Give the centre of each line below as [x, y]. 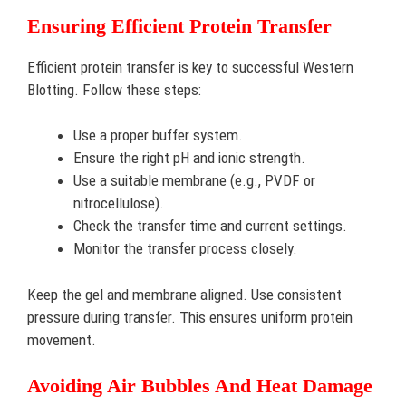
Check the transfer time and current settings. [210, 226]
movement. [62, 339]
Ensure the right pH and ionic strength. [189, 158]
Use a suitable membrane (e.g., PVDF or [194, 180]
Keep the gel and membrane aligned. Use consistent [184, 294]
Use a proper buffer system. [158, 135]
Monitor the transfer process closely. [185, 248]
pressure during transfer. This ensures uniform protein [190, 317]
